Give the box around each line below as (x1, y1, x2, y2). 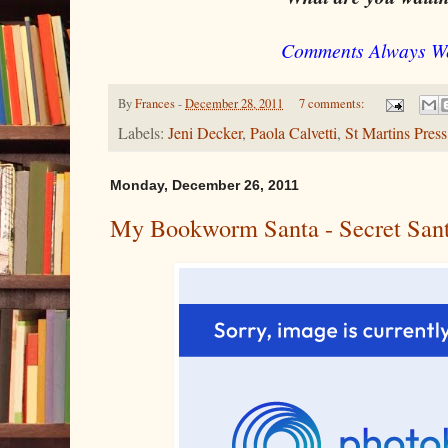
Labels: (118, 122, 168, 145)
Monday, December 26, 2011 (110, 177, 299, 194)
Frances (135, 95, 175, 113)
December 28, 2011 (185, 95, 283, 113)
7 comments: (298, 95, 368, 113)
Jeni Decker (168, 122, 242, 145)
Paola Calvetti (250, 122, 337, 145)
